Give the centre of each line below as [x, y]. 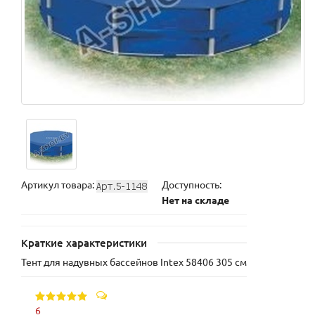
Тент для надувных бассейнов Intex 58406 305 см [134, 262]
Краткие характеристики [84, 243]
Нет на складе [195, 200]
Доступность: [192, 185]
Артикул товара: [59, 185]
